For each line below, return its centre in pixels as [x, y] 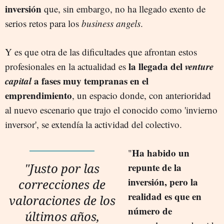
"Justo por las [62, 168]
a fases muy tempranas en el [90, 80]
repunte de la [155, 167]
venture [199, 66]
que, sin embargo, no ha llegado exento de [123, 8]
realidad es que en [165, 196]
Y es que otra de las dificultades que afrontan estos [101, 51]
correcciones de [62, 184]
